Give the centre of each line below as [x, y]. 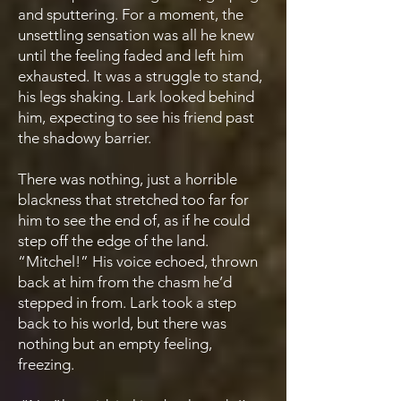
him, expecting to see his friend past [136, 117]
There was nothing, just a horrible [128, 179]
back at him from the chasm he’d [125, 282]
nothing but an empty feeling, [115, 344]
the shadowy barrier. [85, 138]
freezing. [48, 364]
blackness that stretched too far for [133, 200]
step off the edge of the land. [113, 241]
